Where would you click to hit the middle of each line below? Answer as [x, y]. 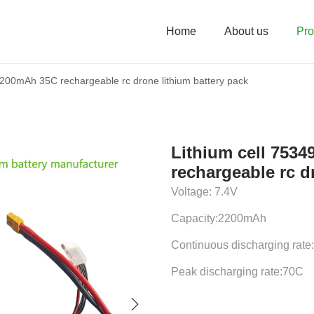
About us [246, 31]
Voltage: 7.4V [204, 192]
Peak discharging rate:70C [237, 272]
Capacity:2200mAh [219, 218]
